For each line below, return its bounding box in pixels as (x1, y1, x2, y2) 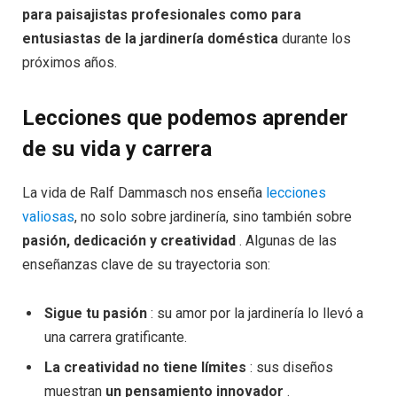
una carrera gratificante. (44, 329, 187, 346)
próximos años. (22, 54, 117, 72)
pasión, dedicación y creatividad (22, 232, 236, 250)
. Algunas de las (236, 232, 337, 250)
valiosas (22, 208, 74, 226)
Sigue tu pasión (44, 305, 147, 323)
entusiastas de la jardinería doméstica (22, 30, 278, 48)
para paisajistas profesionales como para (22, 6, 301, 24)
